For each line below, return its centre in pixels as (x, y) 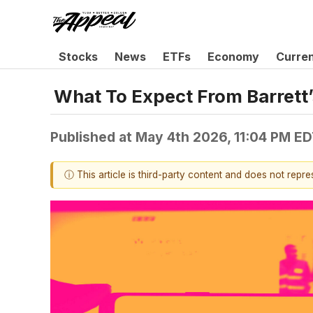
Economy (233, 57)
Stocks (78, 57)
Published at (93, 137)
